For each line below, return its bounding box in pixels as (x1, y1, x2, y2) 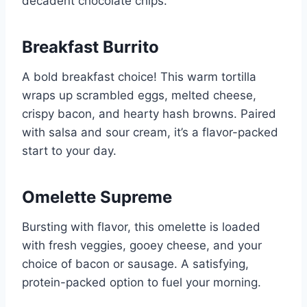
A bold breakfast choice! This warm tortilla (22, 70, 256, 84)
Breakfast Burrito (22, 37, 159, 58)
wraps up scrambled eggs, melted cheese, (22, 88, 256, 103)
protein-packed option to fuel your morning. (22, 275, 261, 290)
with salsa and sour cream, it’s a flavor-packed (22, 125, 278, 140)
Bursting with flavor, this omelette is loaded (22, 220, 260, 234)
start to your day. (22, 144, 116, 158)
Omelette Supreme (22, 187, 172, 208)
